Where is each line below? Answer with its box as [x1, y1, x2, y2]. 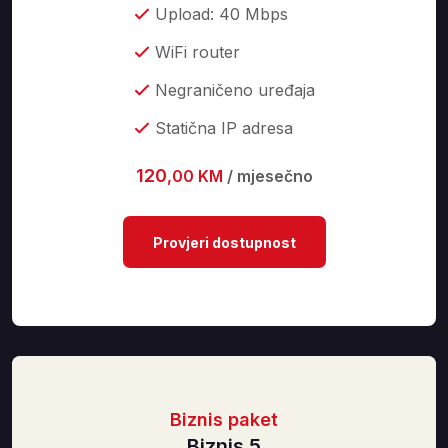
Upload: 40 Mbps [154, 4, 288, 24]
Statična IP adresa [154, 118, 293, 138]
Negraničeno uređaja [154, 80, 315, 100]
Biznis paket [170, 409, 278, 430]
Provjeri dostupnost [152, 234, 296, 251]
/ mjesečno [226, 167, 313, 186]
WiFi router [154, 42, 240, 62]
